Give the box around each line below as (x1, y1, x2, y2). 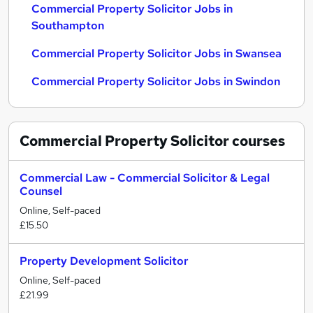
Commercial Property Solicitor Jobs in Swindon (31, 74, 280, 89)
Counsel (20, 184, 62, 198)
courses (229, 132, 285, 150)
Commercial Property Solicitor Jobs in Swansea (31, 46, 282, 61)
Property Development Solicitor (20, 254, 188, 268)
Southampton (31, 18, 104, 33)
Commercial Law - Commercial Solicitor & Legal (20, 170, 270, 185)
